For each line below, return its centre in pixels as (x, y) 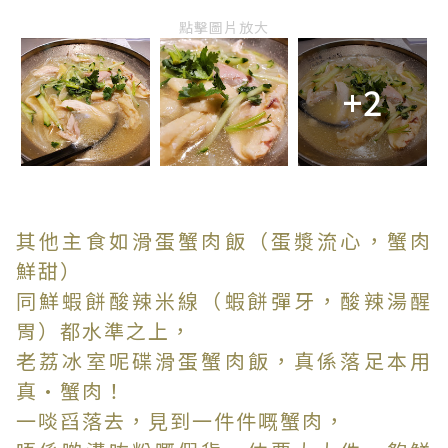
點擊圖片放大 (224, 26)
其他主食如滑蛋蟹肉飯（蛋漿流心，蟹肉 (224, 241)
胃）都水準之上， (104, 331)
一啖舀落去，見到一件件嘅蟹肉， (181, 421)
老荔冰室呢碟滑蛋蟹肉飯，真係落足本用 (224, 361)
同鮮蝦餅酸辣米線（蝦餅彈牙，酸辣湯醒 (224, 301)
